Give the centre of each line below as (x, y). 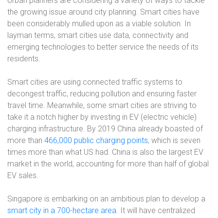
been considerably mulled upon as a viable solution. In (99, 24)
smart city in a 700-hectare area (62, 210)
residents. (24, 59)
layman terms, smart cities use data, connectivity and (98, 35)
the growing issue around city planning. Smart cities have (103, 12)
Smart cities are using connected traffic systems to (95, 82)
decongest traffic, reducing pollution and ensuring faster (102, 94)
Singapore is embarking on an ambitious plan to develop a (106, 199)
